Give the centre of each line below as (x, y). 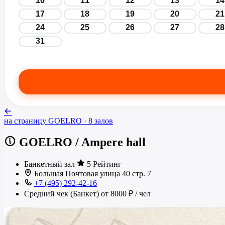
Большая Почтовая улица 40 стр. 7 (93, 174)
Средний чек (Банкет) (62, 194)
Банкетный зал (49, 164)
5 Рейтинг (103, 164)
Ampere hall (112, 142)
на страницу (25, 121)
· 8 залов (98, 121)
